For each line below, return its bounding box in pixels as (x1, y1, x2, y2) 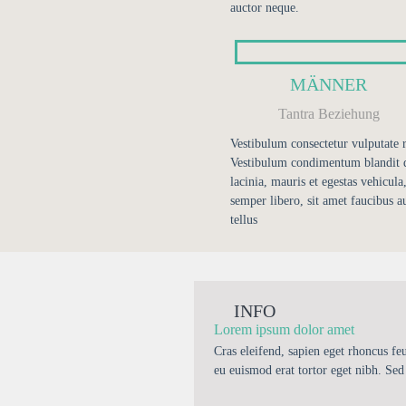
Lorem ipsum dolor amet (214, 322, 354, 337)
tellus (229, 213, 257, 227)
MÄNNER (290, 74, 368, 94)
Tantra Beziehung (277, 106, 380, 121)
